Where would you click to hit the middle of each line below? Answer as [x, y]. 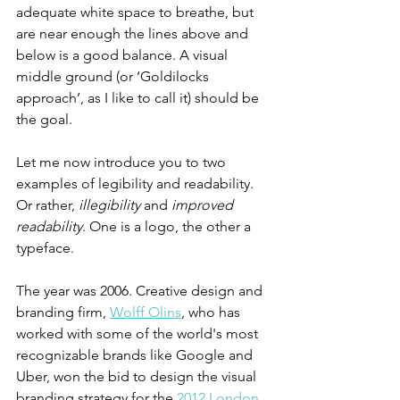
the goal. [44, 119]
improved [204, 205]
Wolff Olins [146, 312]
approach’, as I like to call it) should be [139, 98]
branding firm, [63, 312]
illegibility [108, 205]
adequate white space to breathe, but [137, 12]
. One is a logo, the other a [168, 226]
